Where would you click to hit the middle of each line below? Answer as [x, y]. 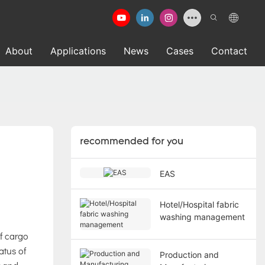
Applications [78, 51]
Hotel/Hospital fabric [199, 204]
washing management [202, 216]
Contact [229, 51]
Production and [189, 254]
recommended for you [131, 142]
